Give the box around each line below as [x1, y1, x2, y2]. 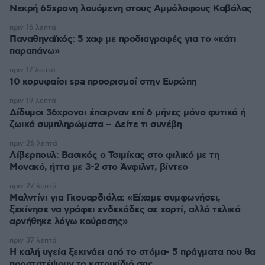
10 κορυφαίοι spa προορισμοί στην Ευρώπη [9, 76, 196, 88]
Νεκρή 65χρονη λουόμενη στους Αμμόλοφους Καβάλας [9, 2, 252, 15]
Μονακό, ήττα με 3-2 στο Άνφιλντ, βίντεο [9, 161, 188, 173]
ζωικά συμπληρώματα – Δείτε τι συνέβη [9, 118, 182, 131]
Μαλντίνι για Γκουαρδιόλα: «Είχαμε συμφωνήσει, [9, 192, 221, 204]
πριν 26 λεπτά [9, 139, 57, 148]
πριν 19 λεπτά [9, 96, 56, 105]
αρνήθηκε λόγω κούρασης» [9, 215, 128, 228]
